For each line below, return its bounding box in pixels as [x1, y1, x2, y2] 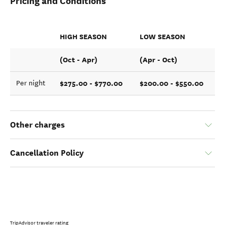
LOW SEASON [140, 32, 185, 42]
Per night [16, 79, 45, 87]
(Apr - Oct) [140, 55, 177, 65]
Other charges [10, 120, 65, 130]
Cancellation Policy [10, 148, 84, 158]
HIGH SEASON [60, 32, 107, 42]
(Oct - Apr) [60, 55, 97, 65]
